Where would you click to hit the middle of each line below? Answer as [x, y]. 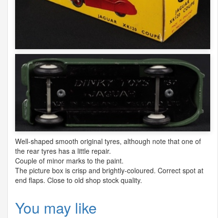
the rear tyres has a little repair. [63, 151]
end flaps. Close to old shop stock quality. [79, 180]
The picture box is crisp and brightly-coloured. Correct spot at [109, 170]
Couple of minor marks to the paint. [69, 160]
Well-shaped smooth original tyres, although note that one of [108, 141]
